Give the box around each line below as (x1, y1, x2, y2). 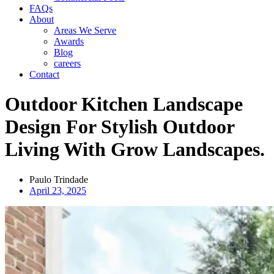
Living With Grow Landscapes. (5, 138, 265, 161)
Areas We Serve (54, 25, 116, 35)
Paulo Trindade (29, 174, 88, 185)
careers (54, 58, 81, 68)
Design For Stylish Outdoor (5, 116, 234, 138)
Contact (29, 69, 59, 80)
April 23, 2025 (29, 185, 86, 196)
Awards (54, 36, 84, 46)
